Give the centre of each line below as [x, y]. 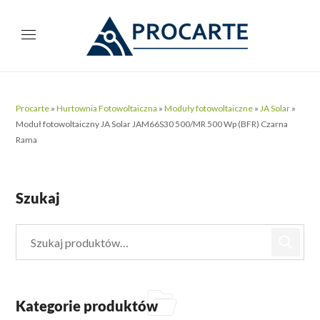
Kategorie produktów [87, 306]
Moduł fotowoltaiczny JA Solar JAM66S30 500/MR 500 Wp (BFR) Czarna [152, 124]
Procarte [33, 108]
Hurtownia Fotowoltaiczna [107, 108]
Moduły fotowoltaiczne [209, 108]
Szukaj [38, 198]
